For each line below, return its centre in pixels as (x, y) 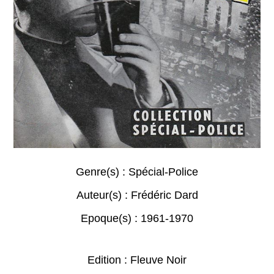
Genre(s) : (102, 172)
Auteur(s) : (103, 195)
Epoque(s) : (111, 219)
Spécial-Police (163, 172)
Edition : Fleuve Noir (137, 260)
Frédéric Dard (164, 195)
